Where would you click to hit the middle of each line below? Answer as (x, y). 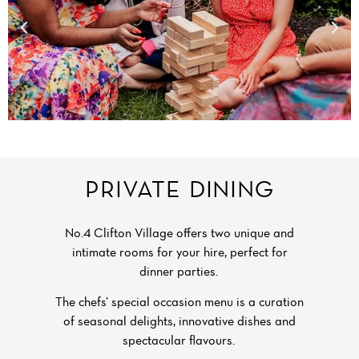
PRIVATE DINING (179, 188)
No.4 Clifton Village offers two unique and (179, 232)
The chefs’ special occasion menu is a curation (179, 301)
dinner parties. (179, 270)
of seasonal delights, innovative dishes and (179, 320)
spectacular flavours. (179, 339)
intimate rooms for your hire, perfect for (179, 251)
